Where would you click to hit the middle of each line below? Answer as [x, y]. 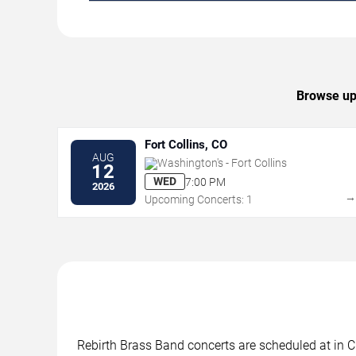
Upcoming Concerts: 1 [199, 200]
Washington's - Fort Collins [222, 163]
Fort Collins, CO [186, 145]
